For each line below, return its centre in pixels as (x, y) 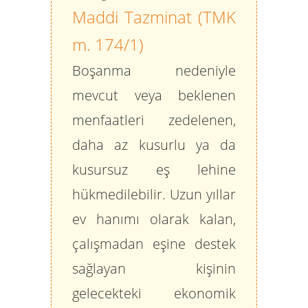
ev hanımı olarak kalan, (154, 219)
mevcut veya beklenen (154, 95)
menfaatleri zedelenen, (154, 120)
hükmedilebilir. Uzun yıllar (154, 194)
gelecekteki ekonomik (154, 293)
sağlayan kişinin (154, 268)
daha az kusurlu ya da (154, 145)
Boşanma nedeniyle (154, 70)
